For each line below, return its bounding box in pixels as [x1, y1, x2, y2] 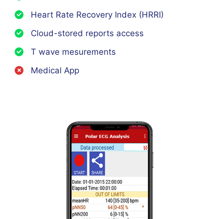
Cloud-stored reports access [31, 28, 144, 38]
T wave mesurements [31, 46, 116, 57]
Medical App [31, 65, 79, 75]
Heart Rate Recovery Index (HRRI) [31, 9, 164, 20]
